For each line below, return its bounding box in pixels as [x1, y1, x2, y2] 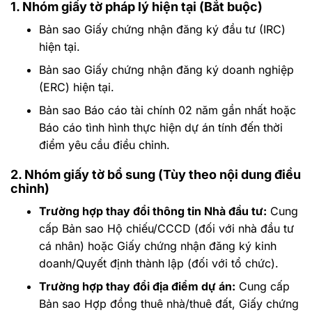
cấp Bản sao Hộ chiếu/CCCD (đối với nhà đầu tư [38, 221, 294, 235]
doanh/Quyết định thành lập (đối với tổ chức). [38, 256, 279, 270]
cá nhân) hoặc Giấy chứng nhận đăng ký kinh [38, 238, 276, 253]
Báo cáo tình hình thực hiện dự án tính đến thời [38, 120, 283, 134]
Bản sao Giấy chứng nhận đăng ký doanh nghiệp [38, 62, 294, 77]
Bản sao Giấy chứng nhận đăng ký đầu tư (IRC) [38, 22, 286, 36]
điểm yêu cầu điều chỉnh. [38, 137, 170, 152]
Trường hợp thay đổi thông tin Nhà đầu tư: [38, 203, 267, 218]
